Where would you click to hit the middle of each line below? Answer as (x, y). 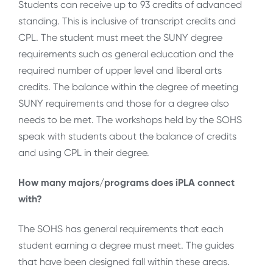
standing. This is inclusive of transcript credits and (127, 21)
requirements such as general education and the (126, 54)
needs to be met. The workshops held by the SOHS (130, 119)
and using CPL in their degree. (84, 152)
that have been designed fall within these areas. (124, 262)
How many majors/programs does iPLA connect (126, 183)
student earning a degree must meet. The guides (126, 246)
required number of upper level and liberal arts (120, 70)
